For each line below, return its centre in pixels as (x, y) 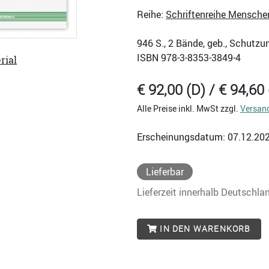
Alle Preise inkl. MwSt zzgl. (189, 108)
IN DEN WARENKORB (204, 229)
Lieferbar (165, 172)
